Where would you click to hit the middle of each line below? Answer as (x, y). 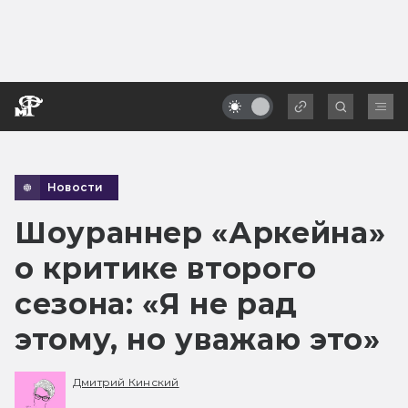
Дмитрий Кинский (126, 382)
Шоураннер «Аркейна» (200, 232)
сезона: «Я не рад (156, 303)
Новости (76, 187)
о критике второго (166, 268)
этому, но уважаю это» (198, 339)
